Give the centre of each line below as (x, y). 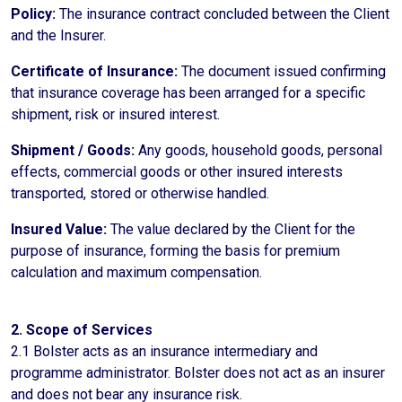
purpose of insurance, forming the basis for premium (175, 251)
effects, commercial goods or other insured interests (177, 172)
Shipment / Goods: (74, 150)
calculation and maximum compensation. (136, 272)
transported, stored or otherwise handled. (140, 193)
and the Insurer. (58, 35)
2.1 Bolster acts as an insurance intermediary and (164, 351)
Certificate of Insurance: (96, 71)
